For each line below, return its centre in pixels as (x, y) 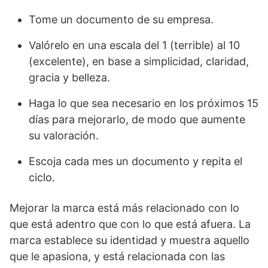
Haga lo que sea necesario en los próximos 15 (144, 103)
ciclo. (42, 177)
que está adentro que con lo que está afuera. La (130, 224)
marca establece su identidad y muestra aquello (130, 240)
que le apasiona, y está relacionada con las (117, 256)
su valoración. (64, 135)
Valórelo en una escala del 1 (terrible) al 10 (134, 45)
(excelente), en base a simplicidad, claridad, (139, 61)
